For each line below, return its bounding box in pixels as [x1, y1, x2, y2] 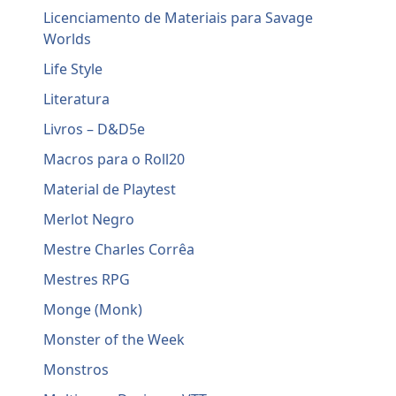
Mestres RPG [43, 270, 131, 290]
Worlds [43, 29, 92, 49]
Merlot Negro [43, 209, 135, 230]
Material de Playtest [43, 179, 177, 200]
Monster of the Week [43, 330, 186, 350]
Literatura [43, 89, 110, 110]
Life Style [43, 59, 103, 80]
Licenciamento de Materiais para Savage [43, 8, 314, 28]
